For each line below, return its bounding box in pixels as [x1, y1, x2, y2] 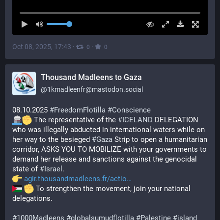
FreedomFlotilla [54, 106, 106, 114]
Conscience [112, 106, 151, 114]
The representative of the [32, 115, 118, 124]
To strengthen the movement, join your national [34, 184, 191, 193]
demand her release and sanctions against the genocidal [12, 155, 197, 164]
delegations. [12, 194, 53, 203]
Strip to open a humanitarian [112, 135, 207, 144]
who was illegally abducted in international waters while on [12, 125, 205, 134]
